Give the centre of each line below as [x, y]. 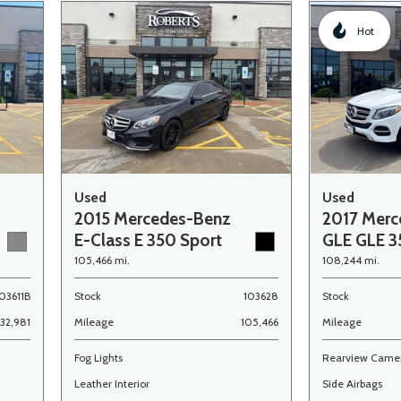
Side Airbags [353, 384]
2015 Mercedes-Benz [153, 219]
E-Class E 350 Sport [149, 240]
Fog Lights [99, 358]
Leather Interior [112, 384]
